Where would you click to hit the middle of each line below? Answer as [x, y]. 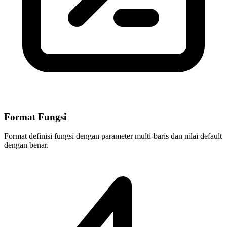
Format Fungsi [35, 117]
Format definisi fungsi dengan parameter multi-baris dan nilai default [113, 136]
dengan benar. [26, 145]
